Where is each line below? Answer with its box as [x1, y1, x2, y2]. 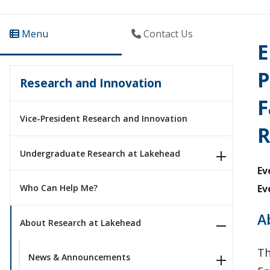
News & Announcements [28, 251, 130, 263]
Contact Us [140, 27, 193, 40]
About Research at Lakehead [20, 217, 141, 229]
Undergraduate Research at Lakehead [20, 147, 180, 159]
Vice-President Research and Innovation [20, 112, 187, 124]
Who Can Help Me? [20, 182, 98, 194]
